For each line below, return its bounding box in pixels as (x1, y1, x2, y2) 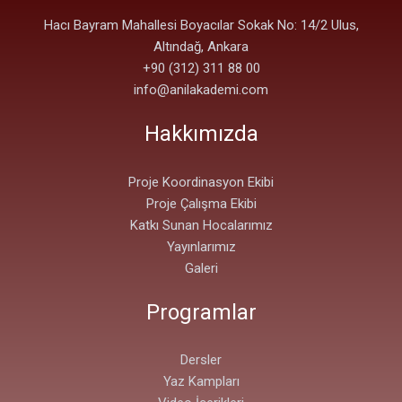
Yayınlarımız (166, 238, 236, 255)
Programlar (145, 299, 257, 325)
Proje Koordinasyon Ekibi (128, 173, 274, 190)
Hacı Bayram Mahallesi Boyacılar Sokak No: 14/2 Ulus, (43, 16, 359, 33)
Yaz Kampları (162, 373, 240, 390)
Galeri (184, 259, 218, 276)
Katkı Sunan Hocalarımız (129, 216, 273, 233)
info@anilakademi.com (134, 81, 268, 98)
